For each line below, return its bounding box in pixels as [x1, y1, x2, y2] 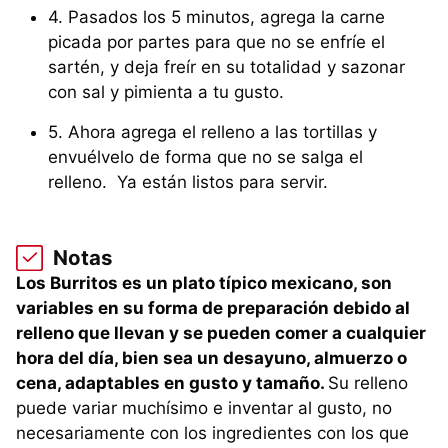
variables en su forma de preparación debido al [16, 298, 410, 319]
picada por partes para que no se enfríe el [48, 32, 385, 53]
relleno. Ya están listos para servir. [48, 172, 328, 193]
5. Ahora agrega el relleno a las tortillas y [48, 122, 377, 143]
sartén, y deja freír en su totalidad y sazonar [48, 57, 405, 78]
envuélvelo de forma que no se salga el [48, 147, 363, 168]
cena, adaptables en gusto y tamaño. [16, 373, 328, 394]
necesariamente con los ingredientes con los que [16, 423, 409, 444]
